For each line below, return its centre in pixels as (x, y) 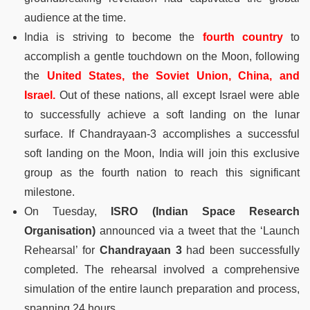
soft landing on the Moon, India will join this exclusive (162, 154)
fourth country (243, 37)
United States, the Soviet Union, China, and (173, 76)
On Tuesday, (68, 212)
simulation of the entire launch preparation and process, (162, 289)
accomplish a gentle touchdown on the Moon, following (162, 57)
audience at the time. (75, 18)
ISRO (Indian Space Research (206, 212)
